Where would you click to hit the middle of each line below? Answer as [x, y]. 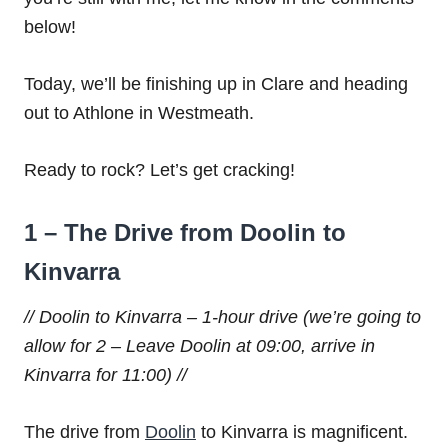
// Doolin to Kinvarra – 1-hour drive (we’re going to [222, 317]
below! [50, 27]
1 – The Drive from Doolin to [185, 233]
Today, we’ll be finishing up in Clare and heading [216, 84]
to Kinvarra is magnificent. [302, 432]
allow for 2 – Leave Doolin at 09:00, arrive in [199, 346]
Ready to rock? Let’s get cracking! [159, 170]
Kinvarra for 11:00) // [105, 375]
